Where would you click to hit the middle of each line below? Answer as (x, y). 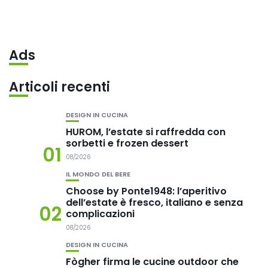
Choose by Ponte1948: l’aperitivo (146, 191)
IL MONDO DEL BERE (98, 174)
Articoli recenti (60, 87)
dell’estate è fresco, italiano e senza (154, 203)
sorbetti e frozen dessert (127, 144)
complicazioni (100, 214)
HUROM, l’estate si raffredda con (146, 132)
